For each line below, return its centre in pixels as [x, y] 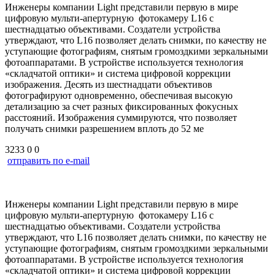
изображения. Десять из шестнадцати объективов [109, 84]
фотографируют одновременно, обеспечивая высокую [119, 95]
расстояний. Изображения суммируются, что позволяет [121, 117]
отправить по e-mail [48, 160]
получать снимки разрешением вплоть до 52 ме [104, 128]
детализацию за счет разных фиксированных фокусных [122, 106]
